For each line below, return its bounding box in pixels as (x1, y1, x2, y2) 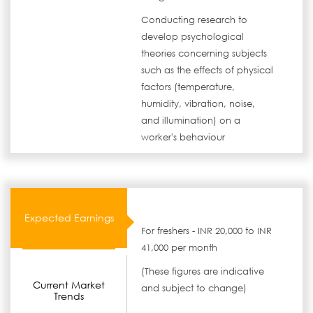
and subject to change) (141, 282, 247, 294)
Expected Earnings (24, 211, 114, 224)
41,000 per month (141, 242, 218, 254)
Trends (53, 289, 84, 303)
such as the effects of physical (141, 64, 274, 76)
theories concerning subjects (141, 48, 268, 59)
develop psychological (141, 31, 245, 43)
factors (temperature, (141, 81, 235, 93)
